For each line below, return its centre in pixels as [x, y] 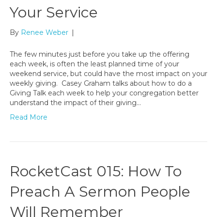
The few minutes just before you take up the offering [100, 54]
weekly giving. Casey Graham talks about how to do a [101, 84]
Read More [29, 117]
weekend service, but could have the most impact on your [108, 74]
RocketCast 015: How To [96, 171]
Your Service [54, 13]
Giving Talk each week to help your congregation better [104, 93]
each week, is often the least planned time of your [94, 64]
